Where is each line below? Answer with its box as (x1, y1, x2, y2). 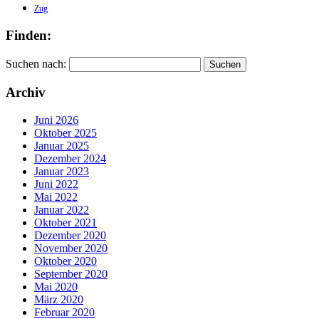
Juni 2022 (34, 177, 78, 190)
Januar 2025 (34, 139, 89, 152)
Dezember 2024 (34, 152, 106, 164)
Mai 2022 (34, 190, 78, 203)
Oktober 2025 (34, 126, 97, 139)
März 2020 (34, 293, 83, 305)
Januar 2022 (34, 203, 89, 216)
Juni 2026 (34, 113, 78, 126)
